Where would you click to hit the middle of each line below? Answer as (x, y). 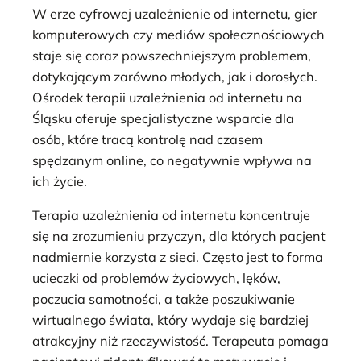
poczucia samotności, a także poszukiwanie (164, 299)
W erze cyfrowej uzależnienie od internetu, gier (175, 14)
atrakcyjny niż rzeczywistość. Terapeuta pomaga (180, 341)
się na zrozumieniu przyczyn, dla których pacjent (179, 237)
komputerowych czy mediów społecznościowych (178, 35)
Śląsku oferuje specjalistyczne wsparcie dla (163, 118)
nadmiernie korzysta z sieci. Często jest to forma (178, 257)
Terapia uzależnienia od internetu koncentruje (171, 216)
